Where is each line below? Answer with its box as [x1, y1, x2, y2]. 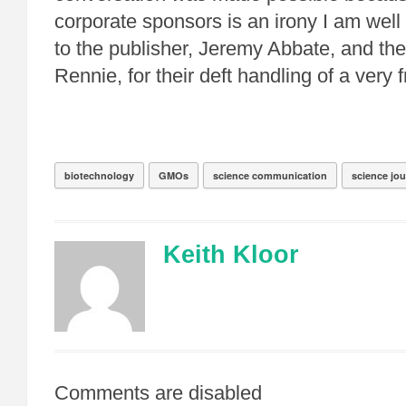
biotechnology [64, 169, 134, 182]
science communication [213, 169, 327, 182]
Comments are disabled [54, 382, 262, 404]
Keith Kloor [163, 241, 299, 268]
